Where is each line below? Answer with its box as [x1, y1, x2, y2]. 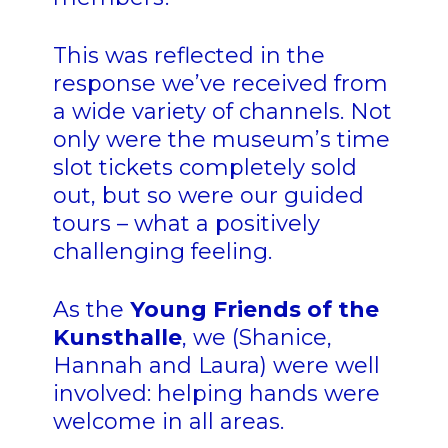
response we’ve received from [52, 70, 388, 98]
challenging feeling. [52, 238, 278, 266]
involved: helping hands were [52, 380, 380, 408]
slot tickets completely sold [52, 154, 357, 182]
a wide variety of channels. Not [52, 98, 392, 126]
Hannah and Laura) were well [52, 352, 380, 380]
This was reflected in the [52, 42, 325, 70]
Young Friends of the [129, 296, 379, 324]
